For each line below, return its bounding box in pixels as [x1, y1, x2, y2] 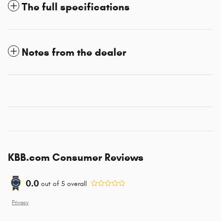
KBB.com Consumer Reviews [8, 151, 144, 164]
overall [65, 179, 87, 188]
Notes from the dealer [22, 46, 126, 59]
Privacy [12, 200, 29, 206]
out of [41, 179, 61, 188]
